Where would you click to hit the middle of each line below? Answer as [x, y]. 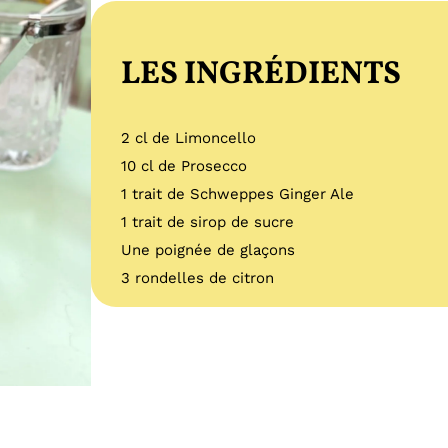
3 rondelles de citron [198, 278]
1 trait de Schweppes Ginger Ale [238, 194]
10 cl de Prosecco [184, 166]
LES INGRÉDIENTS [261, 75]
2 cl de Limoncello [189, 138]
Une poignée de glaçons [208, 250]
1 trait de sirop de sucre [208, 222]
